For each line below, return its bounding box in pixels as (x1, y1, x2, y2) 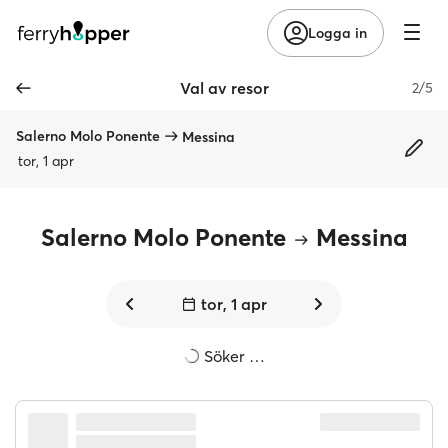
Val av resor (179, 78, 269, 98)
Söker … (199, 346, 265, 366)
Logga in (308, 23, 367, 42)
